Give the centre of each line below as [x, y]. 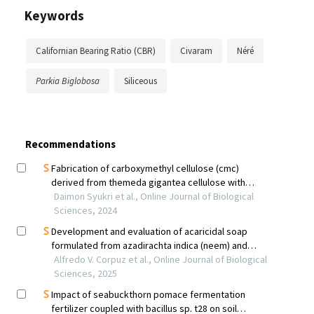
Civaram [196, 50]
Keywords [54, 15]
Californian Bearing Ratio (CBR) [96, 50]
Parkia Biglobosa [68, 81]
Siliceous [141, 81]
